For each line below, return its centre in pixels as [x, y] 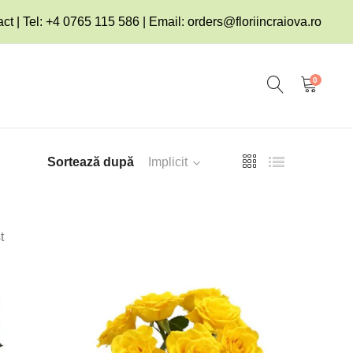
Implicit [168, 162]
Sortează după [91, 162]
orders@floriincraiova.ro [255, 22]
